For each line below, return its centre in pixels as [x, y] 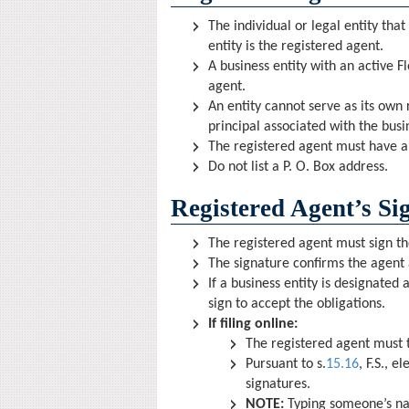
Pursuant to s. [286, 364]
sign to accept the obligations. [297, 304]
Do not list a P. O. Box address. [298, 167]
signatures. [278, 384]
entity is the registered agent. [296, 47]
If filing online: [253, 324]
